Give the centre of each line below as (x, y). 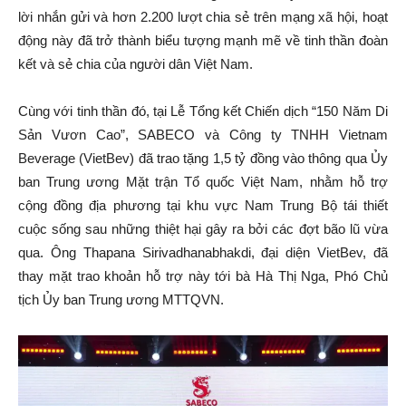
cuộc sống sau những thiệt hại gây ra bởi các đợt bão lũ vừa (203, 228)
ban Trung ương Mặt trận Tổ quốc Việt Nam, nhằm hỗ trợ (203, 181)
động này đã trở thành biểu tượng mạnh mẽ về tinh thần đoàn (203, 40)
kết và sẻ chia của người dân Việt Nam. (135, 63)
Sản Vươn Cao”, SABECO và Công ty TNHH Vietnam (203, 134)
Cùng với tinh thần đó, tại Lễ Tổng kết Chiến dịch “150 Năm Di (203, 111)
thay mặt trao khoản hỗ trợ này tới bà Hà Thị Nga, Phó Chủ (203, 275)
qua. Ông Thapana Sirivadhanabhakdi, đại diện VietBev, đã (203, 252)
